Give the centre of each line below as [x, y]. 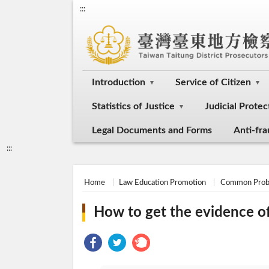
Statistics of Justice [133, 107]
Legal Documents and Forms [152, 131]
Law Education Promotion [163, 183]
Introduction [119, 83]
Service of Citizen [213, 83]
